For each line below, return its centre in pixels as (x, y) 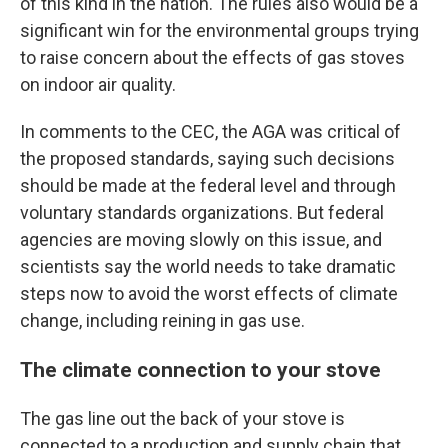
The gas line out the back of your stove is (182, 418)
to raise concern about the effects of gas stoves (212, 57)
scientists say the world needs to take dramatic (208, 266)
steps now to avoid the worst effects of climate (209, 293)
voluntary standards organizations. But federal (202, 212)
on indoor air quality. (98, 84)
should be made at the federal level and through (208, 185)
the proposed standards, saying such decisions (207, 158)
